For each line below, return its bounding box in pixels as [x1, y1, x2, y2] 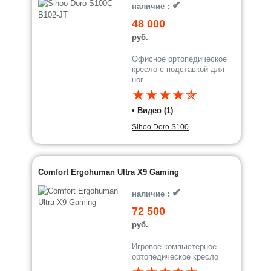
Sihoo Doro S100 [132, 123, 189, 131]
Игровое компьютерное [132, 242, 217, 251]
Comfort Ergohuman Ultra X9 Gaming [38, 168, 180, 177]
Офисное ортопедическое [132, 54, 227, 64]
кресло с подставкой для [132, 65, 225, 74]
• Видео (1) [132, 106, 174, 115]
